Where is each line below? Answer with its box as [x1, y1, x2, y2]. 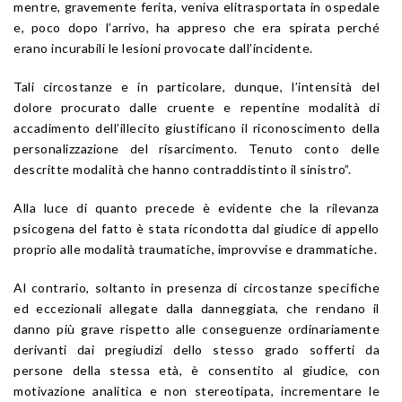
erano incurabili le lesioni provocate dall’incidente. [13, 39, 313, 56]
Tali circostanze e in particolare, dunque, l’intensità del [13, 78, 380, 94]
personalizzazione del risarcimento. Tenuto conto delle [13, 140, 380, 156]
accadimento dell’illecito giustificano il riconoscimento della [13, 119, 380, 135]
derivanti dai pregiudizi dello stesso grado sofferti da [13, 341, 380, 357]
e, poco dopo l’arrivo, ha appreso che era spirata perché [13, 19, 380, 35]
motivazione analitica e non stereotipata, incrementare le [13, 382, 380, 398]
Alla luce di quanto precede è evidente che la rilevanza [13, 199, 380, 215]
